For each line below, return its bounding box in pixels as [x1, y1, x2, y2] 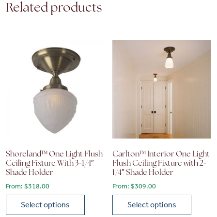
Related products [6, 1, 102, 15]
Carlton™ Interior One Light [112, 151, 210, 159]
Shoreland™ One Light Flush [6, 151, 103, 159]
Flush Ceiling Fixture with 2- [112, 160, 207, 168]
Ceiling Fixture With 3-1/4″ [6, 160, 94, 168]
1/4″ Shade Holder [112, 169, 174, 177]
